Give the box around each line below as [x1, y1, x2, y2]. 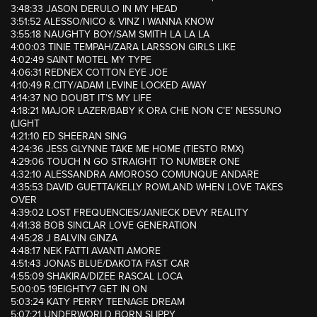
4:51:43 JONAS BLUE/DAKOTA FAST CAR [11, 258, 190, 270]
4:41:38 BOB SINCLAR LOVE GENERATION [11, 219, 197, 232]
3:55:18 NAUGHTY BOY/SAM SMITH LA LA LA [11, 28, 209, 41]
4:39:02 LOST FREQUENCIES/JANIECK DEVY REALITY [11, 207, 248, 219]
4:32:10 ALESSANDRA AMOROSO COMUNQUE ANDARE [11, 168, 259, 181]
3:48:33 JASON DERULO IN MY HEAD [11, 3, 178, 16]
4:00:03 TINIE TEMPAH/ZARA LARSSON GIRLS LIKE [11, 41, 236, 54]
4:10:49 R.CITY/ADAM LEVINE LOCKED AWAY [11, 79, 207, 92]
